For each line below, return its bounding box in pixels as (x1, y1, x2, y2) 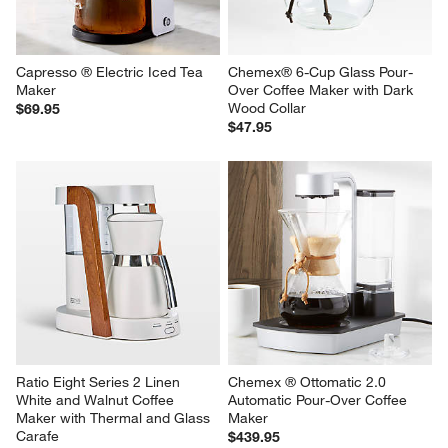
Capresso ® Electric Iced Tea (16, 62, 208, 81)
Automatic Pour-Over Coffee (228, 390, 411, 409)
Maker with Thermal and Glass (16, 408, 215, 427)
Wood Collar (228, 98, 306, 117)
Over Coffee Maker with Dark (228, 80, 417, 99)
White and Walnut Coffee (16, 390, 179, 409)
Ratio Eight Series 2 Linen (16, 372, 185, 391)
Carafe (16, 426, 60, 445)
